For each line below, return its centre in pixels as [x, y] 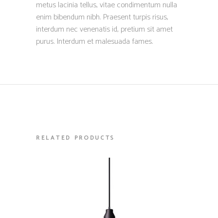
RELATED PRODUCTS [76, 138]
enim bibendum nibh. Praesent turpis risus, [102, 17]
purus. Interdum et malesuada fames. [94, 42]
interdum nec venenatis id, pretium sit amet [104, 29]
